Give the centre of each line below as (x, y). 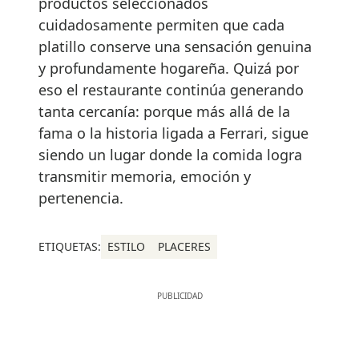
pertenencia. (81, 198)
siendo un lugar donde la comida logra (170, 155)
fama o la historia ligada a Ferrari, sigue (173, 133)
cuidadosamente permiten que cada (161, 25)
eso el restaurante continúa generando (171, 90)
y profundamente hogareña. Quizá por (169, 69)
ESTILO (126, 247)
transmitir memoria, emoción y (145, 177)
